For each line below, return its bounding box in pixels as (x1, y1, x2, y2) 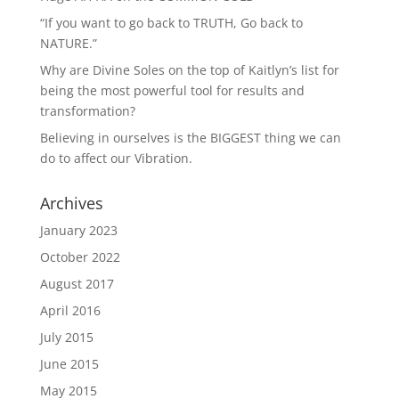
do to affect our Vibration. (39, 150, 192, 167)
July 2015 (39, 329, 94, 346)
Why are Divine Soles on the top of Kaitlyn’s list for (39, 61, 339, 78)
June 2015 (39, 355, 99, 372)
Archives (39, 192, 103, 214)
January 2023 (39, 222, 118, 239)
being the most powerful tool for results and (39, 82, 305, 99)
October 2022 (39, 248, 120, 265)
